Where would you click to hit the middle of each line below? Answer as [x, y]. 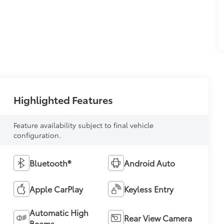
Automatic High [59, 212]
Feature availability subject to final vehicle [83, 125]
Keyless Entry [148, 188]
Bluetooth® [50, 162]
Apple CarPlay [56, 188]
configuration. [37, 135]
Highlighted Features [63, 99]
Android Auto [149, 162]
